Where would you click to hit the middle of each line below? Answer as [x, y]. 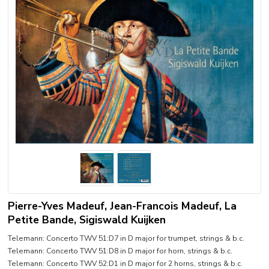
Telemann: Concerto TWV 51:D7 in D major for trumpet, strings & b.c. [126, 238]
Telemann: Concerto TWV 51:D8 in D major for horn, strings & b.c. [120, 251]
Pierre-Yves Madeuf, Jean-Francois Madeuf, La [122, 206]
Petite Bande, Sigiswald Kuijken [87, 220]
